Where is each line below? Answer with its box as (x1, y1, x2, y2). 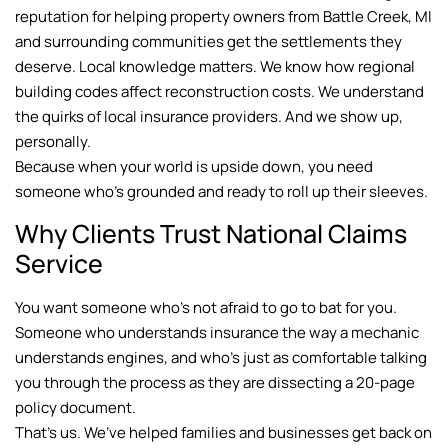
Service (15, 245, 103, 281)
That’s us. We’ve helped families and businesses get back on (15, 421, 432, 443)
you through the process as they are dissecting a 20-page (15, 371, 415, 393)
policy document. (15, 396, 136, 418)
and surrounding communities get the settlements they (15, 31, 402, 53)
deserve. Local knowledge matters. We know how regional (15, 56, 415, 78)
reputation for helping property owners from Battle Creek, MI (15, 6, 432, 28)
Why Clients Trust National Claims (15, 215, 407, 251)
